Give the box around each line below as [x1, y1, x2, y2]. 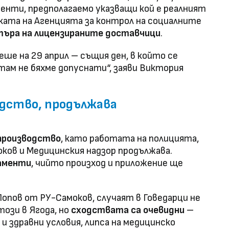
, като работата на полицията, [61, 133, 199, 145]
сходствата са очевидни [71, 204, 185, 217]
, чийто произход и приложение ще [31, 157, 183, 170]
